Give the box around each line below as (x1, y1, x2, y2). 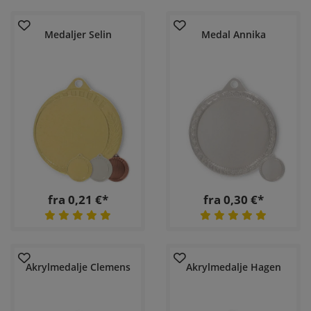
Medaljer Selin (44, 28, 112, 42)
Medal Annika (201, 28, 266, 42)
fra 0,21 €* (47, 191, 108, 208)
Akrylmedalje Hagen (185, 260, 281, 274)
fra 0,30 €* (203, 191, 264, 208)
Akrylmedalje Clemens (25, 260, 131, 274)
